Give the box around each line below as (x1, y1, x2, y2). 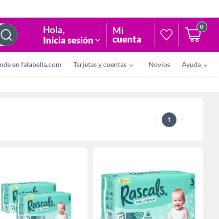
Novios (149, 60, 170, 68)
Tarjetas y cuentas (73, 60, 127, 68)
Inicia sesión (43, 34, 93, 45)
